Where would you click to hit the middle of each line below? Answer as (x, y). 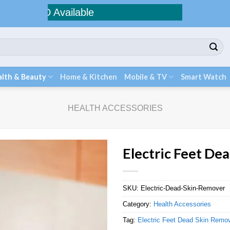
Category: (138, 204)
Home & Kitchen (89, 76)
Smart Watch (204, 76)
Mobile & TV (146, 76)
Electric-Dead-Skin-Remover (183, 188)
